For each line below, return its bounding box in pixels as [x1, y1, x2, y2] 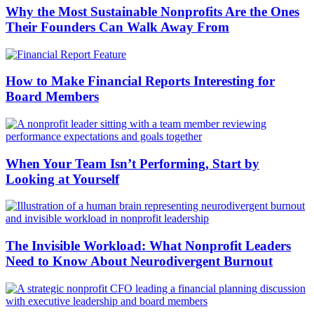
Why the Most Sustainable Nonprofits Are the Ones [6, 4, 299, 19]
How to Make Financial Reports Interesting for [6, 74, 275, 89]
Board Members [6, 89, 99, 104]
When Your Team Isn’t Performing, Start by [6, 156, 259, 171]
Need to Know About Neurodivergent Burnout [6, 254, 273, 269]
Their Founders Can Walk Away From [6, 19, 229, 34]
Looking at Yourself [6, 171, 119, 186]
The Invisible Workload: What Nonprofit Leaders [6, 238, 291, 254]
